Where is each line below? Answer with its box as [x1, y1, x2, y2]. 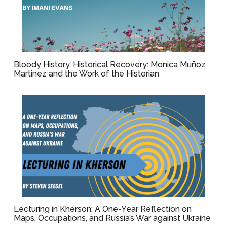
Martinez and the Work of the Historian [14, 69, 160, 79]
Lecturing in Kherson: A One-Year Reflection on [14, 204, 192, 214]
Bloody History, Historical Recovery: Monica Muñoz [14, 60, 206, 69]
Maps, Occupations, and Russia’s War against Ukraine [14, 213, 211, 223]
